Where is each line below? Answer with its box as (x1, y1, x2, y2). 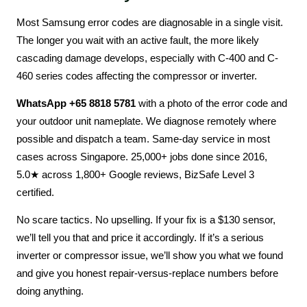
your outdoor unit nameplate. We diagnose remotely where (16, 114, 276, 127)
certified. (16, 186, 54, 198)
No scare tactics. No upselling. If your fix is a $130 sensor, (16, 214, 275, 226)
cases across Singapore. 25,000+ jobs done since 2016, (16, 150, 267, 162)
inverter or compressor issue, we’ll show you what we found (16, 249, 283, 262)
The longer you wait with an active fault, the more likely (16, 34, 259, 46)
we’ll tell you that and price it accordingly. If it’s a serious (16, 232, 264, 244)
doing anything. (16, 285, 84, 297)
